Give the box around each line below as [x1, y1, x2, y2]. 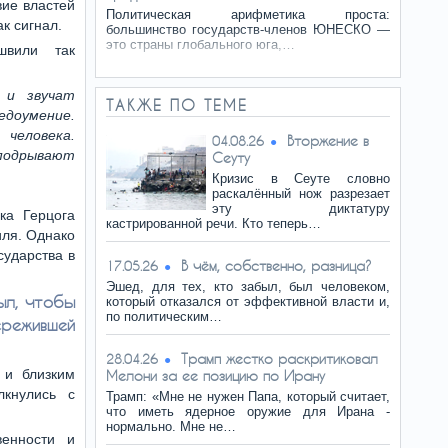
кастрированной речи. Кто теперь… [106, 216, 321, 231]
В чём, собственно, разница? [181, 257, 372, 274]
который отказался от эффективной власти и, [106, 294, 390, 309]
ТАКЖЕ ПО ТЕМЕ [106, 96, 248, 114]
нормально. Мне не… [106, 419, 236, 434]
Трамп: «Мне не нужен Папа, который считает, [106, 389, 390, 404]
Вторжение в [287, 132, 369, 149]
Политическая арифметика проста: [106, 7, 390, 22]
